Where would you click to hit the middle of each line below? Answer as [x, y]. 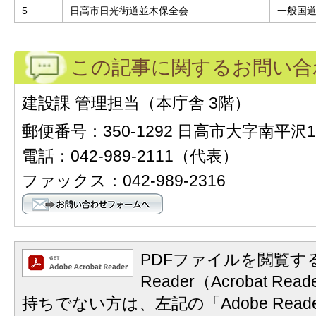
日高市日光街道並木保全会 [129, 10]
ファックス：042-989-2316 [124, 180]
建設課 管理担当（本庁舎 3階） [136, 103]
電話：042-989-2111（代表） [130, 156]
